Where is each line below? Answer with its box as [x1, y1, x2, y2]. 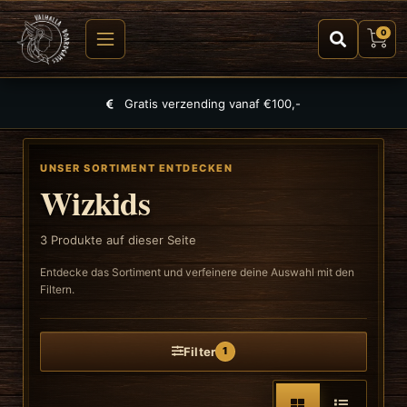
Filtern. [40, 283, 74, 296]
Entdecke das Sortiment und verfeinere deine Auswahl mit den [40, 265, 354, 279]
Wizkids [40, 179, 150, 226]
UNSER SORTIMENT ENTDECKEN [40, 162, 233, 174]
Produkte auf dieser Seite [47, 233, 196, 247]
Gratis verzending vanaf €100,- [121, 96, 301, 111]
